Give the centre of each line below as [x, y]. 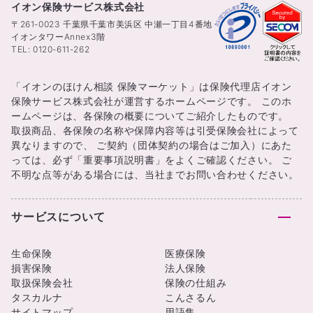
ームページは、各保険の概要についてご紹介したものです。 [150, 116]
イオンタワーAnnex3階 [58, 37]
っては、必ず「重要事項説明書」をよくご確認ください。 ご [152, 160]
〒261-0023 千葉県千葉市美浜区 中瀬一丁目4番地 [112, 24]
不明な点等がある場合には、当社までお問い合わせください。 [155, 174]
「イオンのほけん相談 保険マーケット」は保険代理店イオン [152, 86]
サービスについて [58, 217]
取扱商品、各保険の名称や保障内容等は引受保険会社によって [155, 130]
